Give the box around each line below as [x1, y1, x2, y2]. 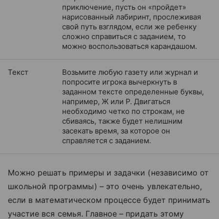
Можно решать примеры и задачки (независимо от [8, 168, 209, 177]
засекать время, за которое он [62, 126, 170, 135]
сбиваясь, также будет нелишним [62, 116, 182, 126]
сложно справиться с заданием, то [62, 32, 186, 41]
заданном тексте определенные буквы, [62, 87, 204, 96]
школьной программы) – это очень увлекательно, [8, 181, 202, 191]
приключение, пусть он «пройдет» [62, 2, 186, 12]
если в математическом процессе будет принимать [8, 195, 211, 205]
